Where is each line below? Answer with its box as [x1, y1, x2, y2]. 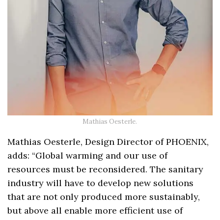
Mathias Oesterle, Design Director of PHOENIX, [7, 136, 209, 148]
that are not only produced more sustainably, [7, 191, 200, 203]
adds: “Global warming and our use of [7, 150, 168, 162]
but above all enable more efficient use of [7, 205, 183, 217]
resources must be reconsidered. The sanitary [7, 164, 204, 175]
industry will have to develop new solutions [7, 177, 194, 189]
